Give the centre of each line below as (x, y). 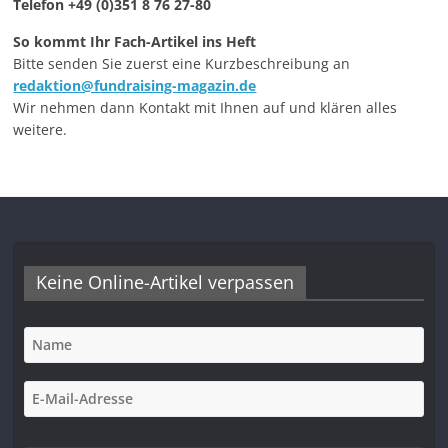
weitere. (40, 130)
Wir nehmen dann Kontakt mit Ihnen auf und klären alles (205, 108)
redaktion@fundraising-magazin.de (135, 86)
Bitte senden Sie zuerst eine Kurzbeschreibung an (182, 64)
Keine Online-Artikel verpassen (165, 281)
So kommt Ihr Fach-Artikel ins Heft (135, 42)
